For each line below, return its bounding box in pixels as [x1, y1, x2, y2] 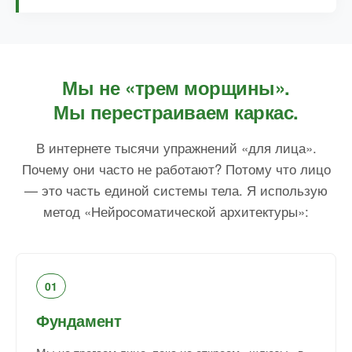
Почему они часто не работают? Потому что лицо [21, 159, 331, 179]
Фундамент [36, 309, 122, 332]
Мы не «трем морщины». [62, 74, 290, 101]
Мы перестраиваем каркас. [53, 98, 299, 126]
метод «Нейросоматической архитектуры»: [43, 201, 309, 222]
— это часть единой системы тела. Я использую [24, 180, 328, 200]
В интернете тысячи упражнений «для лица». [35, 137, 317, 158]
